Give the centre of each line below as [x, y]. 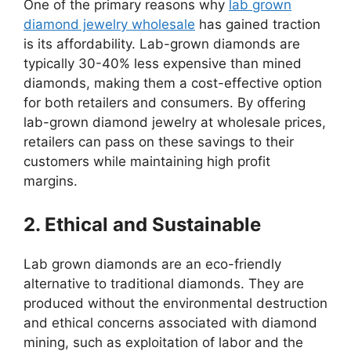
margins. [51, 181]
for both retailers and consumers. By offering [165, 102]
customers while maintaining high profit [147, 161]
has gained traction [258, 24]
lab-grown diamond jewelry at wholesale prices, [175, 122]
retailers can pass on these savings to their [159, 141]
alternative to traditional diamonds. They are [164, 284]
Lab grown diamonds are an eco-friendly [152, 264]
